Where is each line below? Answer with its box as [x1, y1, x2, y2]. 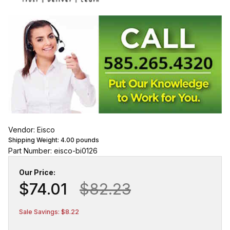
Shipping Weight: [8, 136, 61, 144]
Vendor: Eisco [8, 125, 55, 135]
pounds [74, 136, 99, 144]
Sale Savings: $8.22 [19, 208, 79, 216]
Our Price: [19, 168, 55, 177]
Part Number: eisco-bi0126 [8, 146, 98, 156]
